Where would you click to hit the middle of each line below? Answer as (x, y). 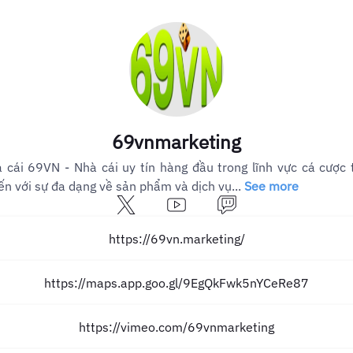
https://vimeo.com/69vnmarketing (176, 327)
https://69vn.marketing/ (176, 239)
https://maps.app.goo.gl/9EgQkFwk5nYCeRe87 (176, 283)
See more (271, 186)
